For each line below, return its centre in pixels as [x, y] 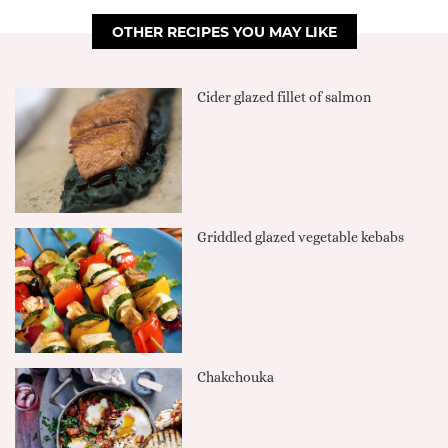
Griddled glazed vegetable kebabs [301, 236]
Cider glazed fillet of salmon [284, 96]
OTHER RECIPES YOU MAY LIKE [224, 31]
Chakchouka [236, 377]
